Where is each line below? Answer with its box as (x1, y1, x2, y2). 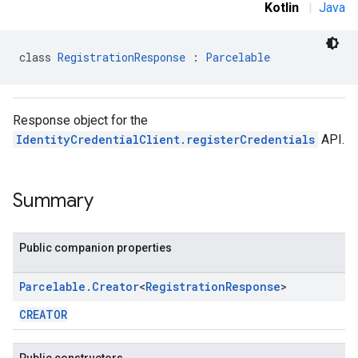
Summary (13, 189, 93, 213)
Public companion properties (19, 241, 172, 254)
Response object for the (13, 113, 148, 128)
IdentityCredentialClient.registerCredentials (16, 132, 315, 147)
